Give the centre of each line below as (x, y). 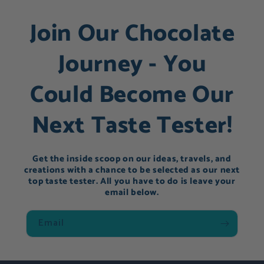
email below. (132, 193)
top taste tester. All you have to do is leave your (132, 181)
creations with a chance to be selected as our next (132, 170)
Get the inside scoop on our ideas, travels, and (132, 159)
